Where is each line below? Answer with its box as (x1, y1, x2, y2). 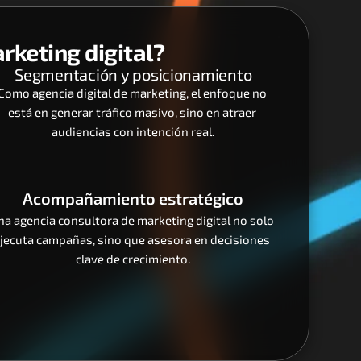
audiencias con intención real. (52, 124, 215, 139)
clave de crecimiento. (76, 251, 191, 266)
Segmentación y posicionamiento (15, 64, 252, 84)
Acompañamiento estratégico (23, 189, 244, 208)
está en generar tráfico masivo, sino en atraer (7, 105, 256, 119)
